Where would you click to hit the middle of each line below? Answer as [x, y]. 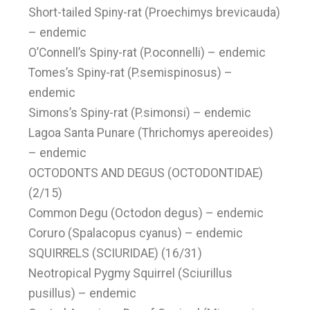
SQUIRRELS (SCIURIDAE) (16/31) [116, 253]
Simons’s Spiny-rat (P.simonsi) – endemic [140, 113]
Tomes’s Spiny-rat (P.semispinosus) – [131, 73]
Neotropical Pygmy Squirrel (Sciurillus [131, 273]
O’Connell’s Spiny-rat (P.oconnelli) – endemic [147, 53]
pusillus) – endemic [83, 293]
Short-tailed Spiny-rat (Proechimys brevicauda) [155, 12]
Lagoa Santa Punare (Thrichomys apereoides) [151, 133]
